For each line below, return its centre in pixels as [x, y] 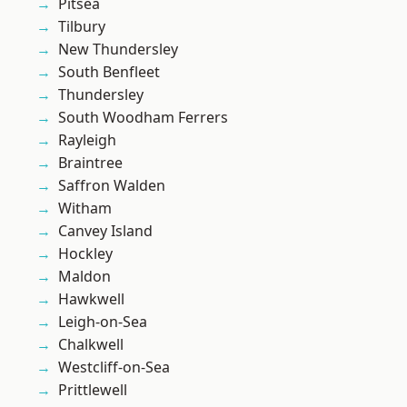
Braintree [90, 163]
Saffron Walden [112, 186]
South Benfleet [109, 72]
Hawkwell [91, 299]
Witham [85, 208]
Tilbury [82, 27]
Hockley [85, 254]
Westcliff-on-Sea [114, 367]
